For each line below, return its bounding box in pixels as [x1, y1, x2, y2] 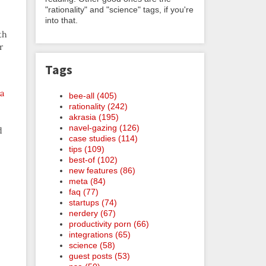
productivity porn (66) [69, 218, 149, 229]
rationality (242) [69, 101, 128, 111]
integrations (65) [69, 229, 131, 239]
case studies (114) [69, 133, 138, 143]
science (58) [69, 240, 115, 250]
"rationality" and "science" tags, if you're [45, 4, 194, 14]
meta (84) [69, 176, 106, 186]
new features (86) [69, 165, 135, 175]
